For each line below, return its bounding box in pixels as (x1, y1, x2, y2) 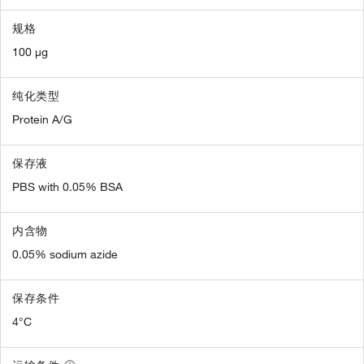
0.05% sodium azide (12, 247, 118, 262)
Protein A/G (12, 112, 72, 128)
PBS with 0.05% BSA (12, 180, 123, 195)
